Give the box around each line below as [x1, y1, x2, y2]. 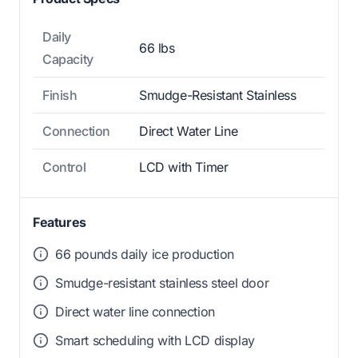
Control [42, 158, 86, 175]
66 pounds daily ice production [55, 245, 234, 262]
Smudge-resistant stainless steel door [55, 274, 269, 291]
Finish [42, 86, 78, 103]
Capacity [42, 50, 93, 67]
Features [33, 213, 86, 230]
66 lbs [139, 39, 175, 56]
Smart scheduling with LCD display [55, 332, 255, 348]
